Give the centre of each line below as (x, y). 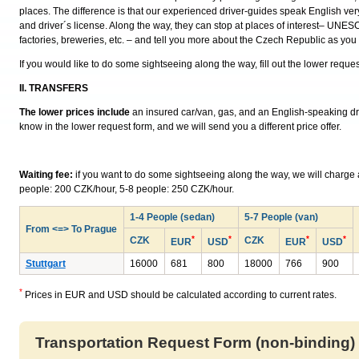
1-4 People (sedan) (172, 217)
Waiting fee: (46, 175)
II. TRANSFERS (53, 88)
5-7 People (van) (281, 217)
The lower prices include (74, 112)
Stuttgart (45, 264)
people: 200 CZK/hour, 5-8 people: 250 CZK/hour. (126, 189)
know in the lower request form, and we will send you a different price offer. (180, 127)
